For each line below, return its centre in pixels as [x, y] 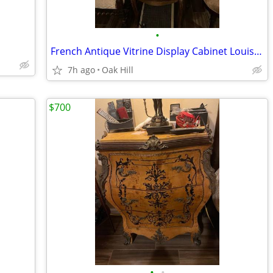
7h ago [81, 70]
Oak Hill [118, 70]
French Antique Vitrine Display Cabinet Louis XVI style [258, 51]
